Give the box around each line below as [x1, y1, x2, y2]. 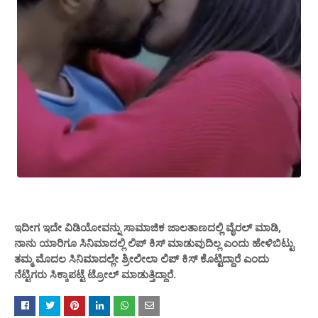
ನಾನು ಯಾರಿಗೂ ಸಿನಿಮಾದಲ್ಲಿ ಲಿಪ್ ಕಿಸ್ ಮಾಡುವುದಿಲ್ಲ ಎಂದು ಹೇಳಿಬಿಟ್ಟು [14, 236, 294, 251]
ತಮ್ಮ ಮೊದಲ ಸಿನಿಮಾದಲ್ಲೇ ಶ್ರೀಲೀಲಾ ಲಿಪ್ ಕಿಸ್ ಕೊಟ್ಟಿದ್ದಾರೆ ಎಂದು [14, 251, 269, 266]
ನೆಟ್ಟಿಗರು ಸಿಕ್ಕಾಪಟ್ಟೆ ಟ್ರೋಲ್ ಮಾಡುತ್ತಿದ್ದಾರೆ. [14, 267, 179, 282]
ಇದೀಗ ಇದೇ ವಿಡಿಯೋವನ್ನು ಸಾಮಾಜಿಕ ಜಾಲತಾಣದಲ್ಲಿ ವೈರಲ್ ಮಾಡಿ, [14, 220, 281, 235]
